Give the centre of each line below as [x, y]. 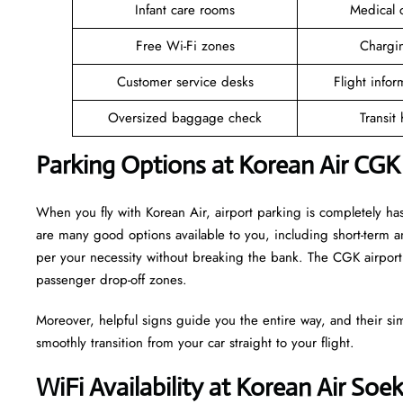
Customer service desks [185, 81]
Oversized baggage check [185, 117]
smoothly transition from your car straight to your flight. [195, 342]
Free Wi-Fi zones [185, 45]
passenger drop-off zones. [114, 279]
